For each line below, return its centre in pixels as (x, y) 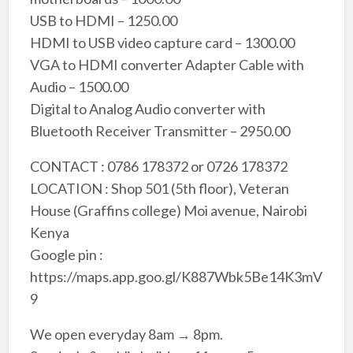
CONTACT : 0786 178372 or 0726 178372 (158, 166)
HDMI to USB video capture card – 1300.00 (162, 42)
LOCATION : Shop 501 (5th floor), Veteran (159, 188)
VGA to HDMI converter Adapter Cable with (167, 64)
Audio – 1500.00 (79, 86)
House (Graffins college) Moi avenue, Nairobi (168, 210)
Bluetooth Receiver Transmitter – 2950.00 (160, 130)
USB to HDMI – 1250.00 (103, 20)
